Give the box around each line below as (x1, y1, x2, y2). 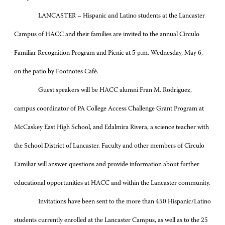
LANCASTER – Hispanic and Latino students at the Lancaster (38, 13, 205, 19)
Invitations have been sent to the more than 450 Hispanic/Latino (38, 198, 211, 205)
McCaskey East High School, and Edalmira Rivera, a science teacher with (14, 124, 209, 131)
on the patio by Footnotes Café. (14, 68, 98, 75)
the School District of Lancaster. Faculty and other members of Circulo (14, 143, 204, 149)
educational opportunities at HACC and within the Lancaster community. (14, 180, 210, 186)
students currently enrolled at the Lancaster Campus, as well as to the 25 (14, 217, 208, 223)
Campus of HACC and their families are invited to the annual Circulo (14, 31, 199, 38)
